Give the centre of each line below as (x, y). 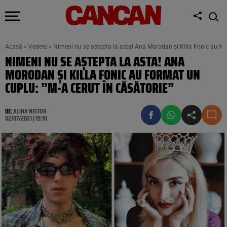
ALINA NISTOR (30, 111)
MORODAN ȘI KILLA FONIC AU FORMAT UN (103, 75)
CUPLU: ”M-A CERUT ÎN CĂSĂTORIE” (90, 88)
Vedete (38, 47)
